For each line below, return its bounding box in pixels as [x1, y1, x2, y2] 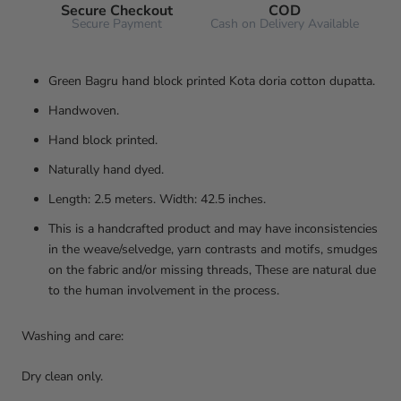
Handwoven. [48, 102, 119, 120]
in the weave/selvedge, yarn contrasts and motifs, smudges [48, 241, 378, 259]
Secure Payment [71, 15, 162, 33]
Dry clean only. [21, 368, 103, 386]
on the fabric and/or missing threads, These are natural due [48, 261, 376, 279]
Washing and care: [21, 327, 124, 345]
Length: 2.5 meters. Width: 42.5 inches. [48, 191, 266, 209]
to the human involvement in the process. [48, 282, 279, 300]
